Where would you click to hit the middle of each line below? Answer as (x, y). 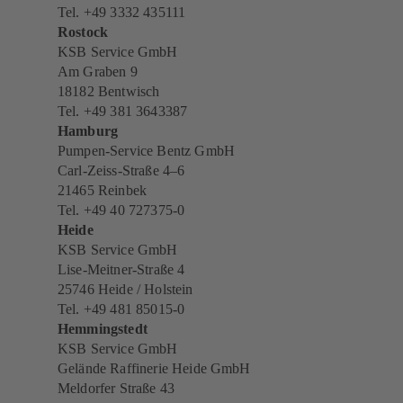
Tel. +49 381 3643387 (123, 112)
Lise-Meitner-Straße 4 (121, 270)
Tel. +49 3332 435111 (122, 13)
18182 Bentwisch (109, 92)
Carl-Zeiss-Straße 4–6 (121, 171)
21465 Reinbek (103, 191)
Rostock (83, 32)
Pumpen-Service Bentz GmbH (146, 151)
